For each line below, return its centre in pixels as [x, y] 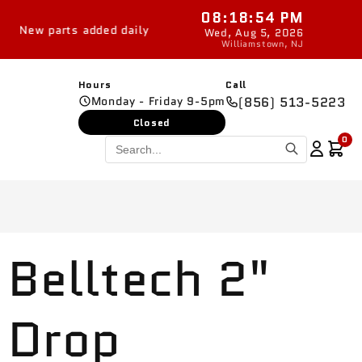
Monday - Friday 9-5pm [158, 101]
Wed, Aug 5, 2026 [254, 33]
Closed [152, 122]
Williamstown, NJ [262, 44]
